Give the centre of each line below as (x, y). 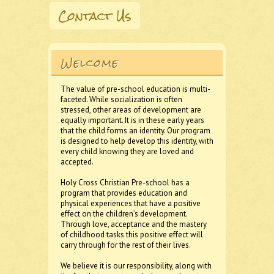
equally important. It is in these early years (132, 120)
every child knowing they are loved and (127, 151)
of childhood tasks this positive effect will (132, 235)
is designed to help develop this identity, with (137, 141)
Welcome (90, 63)
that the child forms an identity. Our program (135, 131)
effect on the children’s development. (124, 214)
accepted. (77, 162)
